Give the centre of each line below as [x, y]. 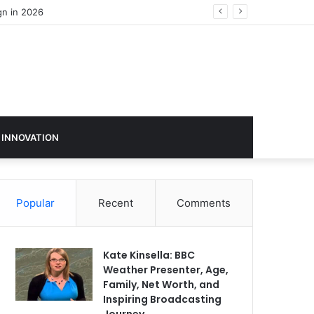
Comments [204, 203]
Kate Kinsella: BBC [149, 255]
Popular [35, 203]
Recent [116, 203]
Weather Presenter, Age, [166, 270]
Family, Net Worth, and [162, 285]
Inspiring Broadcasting [163, 299]
